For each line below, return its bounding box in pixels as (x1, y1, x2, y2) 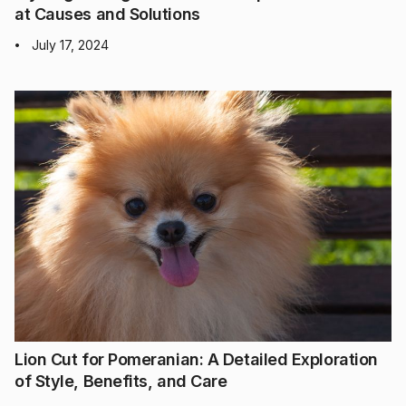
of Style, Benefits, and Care (14, 372, 227, 391)
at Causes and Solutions (14, 4, 200, 24)
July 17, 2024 (32, 36, 109, 53)
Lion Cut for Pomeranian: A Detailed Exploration (14, 350, 378, 370)
